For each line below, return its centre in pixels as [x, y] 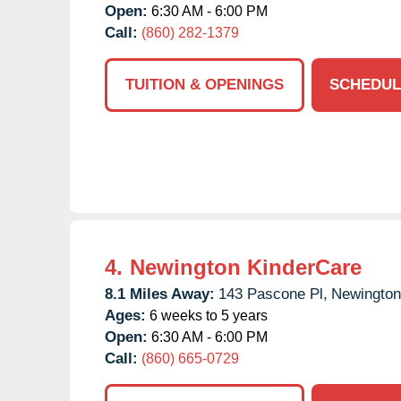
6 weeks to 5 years [207, 315]
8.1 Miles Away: [160, 294]
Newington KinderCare [246, 267]
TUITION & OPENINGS [205, 84]
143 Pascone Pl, [273, 294]
